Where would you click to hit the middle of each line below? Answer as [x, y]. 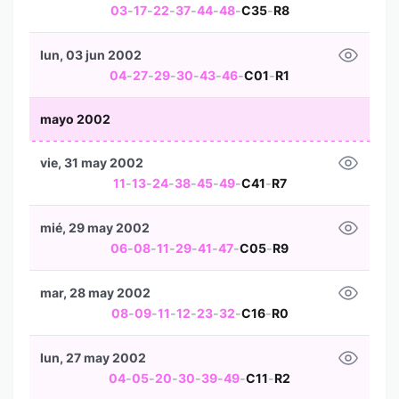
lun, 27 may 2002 [93, 358]
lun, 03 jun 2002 [91, 55]
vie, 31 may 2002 [92, 163]
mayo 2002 [75, 119]
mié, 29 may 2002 [95, 228]
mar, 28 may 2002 [95, 293]
